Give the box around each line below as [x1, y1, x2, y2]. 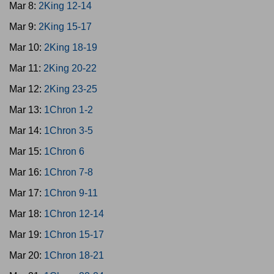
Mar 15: [9, 146, 44, 157]
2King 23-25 [44, 84, 97, 94]
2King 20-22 [43, 63, 97, 73]
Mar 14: [9, 125, 44, 136]
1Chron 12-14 [44, 209, 104, 219]
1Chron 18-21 [44, 250, 104, 261]
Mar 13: [9, 105, 44, 115]
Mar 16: [9, 167, 44, 177]
